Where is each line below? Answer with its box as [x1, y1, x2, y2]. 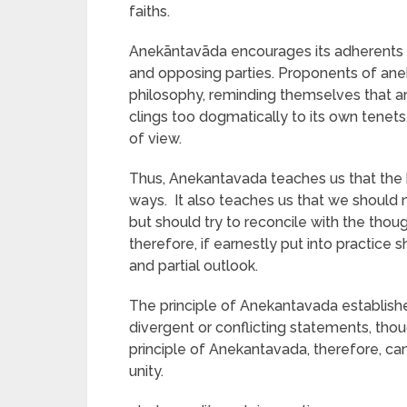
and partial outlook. [129, 257, 258, 274]
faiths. [129, 3, 170, 20]
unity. [129, 362, 164, 380]
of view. [129, 130, 182, 147]
